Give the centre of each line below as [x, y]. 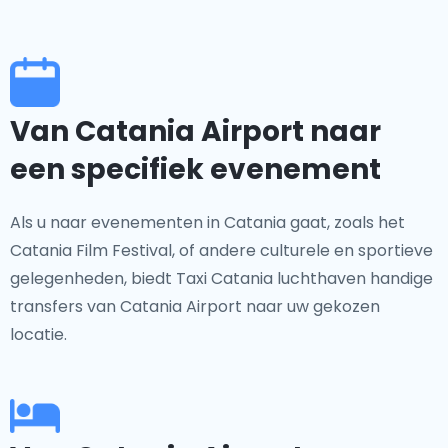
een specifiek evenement [195, 169]
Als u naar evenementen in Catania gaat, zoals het [207, 222]
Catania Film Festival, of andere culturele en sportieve [221, 250]
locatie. [38, 334]
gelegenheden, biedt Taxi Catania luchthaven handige [221, 278]
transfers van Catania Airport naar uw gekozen [195, 306]
